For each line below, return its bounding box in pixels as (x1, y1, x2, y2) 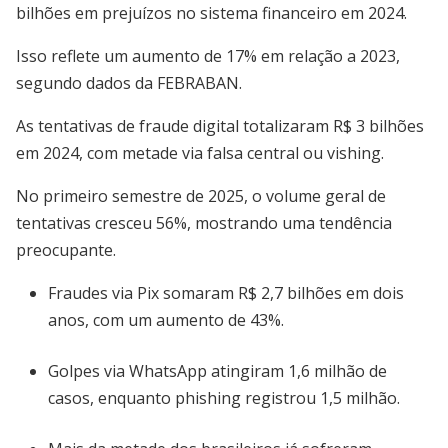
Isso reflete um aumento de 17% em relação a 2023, (16, 45, 400, 67)
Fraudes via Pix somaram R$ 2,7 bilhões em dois (48, 282, 404, 304)
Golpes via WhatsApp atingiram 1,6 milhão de (48, 360, 387, 382)
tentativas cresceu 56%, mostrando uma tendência (16, 212, 392, 234)
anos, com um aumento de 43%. (48, 309, 284, 331)
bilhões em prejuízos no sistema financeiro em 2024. (16, 2, 407, 24)
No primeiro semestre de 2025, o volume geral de (16, 185, 386, 207)
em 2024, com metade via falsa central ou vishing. (16, 142, 384, 164)
